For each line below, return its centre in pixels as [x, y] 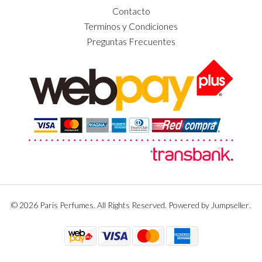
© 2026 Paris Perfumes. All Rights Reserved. [90, 205]
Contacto [131, 11]
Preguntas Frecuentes [131, 41]
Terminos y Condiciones [131, 26]
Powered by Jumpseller [209, 205]
